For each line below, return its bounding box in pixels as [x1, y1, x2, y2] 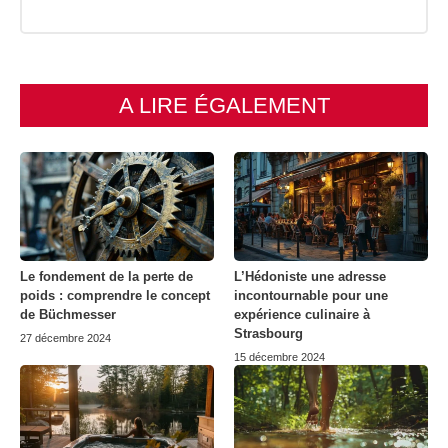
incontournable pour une [234, 288, 388, 304]
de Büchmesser [20, 307, 116, 323]
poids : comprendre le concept [20, 288, 210, 304]
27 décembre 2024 [20, 332, 111, 345]
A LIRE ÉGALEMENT [118, 93, 330, 119]
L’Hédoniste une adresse [234, 269, 386, 285]
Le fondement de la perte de [20, 269, 193, 285]
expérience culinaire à [234, 307, 370, 323]
